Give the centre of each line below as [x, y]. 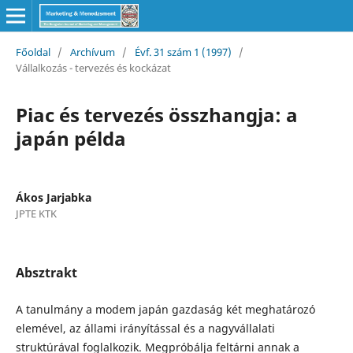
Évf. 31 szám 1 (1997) [183, 52]
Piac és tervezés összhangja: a [156, 114]
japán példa [71, 138]
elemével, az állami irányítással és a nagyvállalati [145, 328]
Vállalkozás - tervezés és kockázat [93, 67]
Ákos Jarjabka [53, 197]
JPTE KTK [36, 213]
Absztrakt [46, 272]
